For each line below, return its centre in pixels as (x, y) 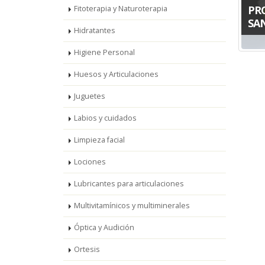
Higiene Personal (104, 52)
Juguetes (90, 96)
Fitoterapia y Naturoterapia (121, 9)
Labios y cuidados (105, 118)
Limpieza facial (99, 140)
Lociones (90, 162)
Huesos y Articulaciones (116, 74)
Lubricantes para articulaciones (129, 184)
